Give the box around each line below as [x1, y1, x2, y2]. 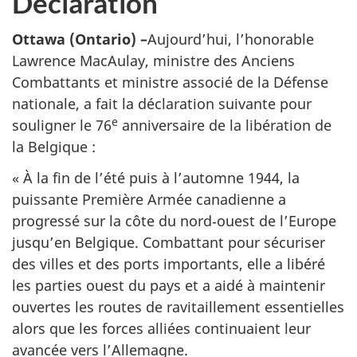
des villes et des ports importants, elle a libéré [12, 253, 325, 273]
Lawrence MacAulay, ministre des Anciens [12, 51, 295, 71]
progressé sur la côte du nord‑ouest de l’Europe [12, 210, 336, 230]
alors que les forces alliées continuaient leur [12, 318, 311, 338]
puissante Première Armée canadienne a [12, 189, 286, 209]
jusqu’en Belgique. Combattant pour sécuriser [12, 232, 325, 252]
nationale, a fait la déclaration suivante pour [12, 94, 312, 114]
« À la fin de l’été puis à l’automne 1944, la [12, 167, 300, 187]
